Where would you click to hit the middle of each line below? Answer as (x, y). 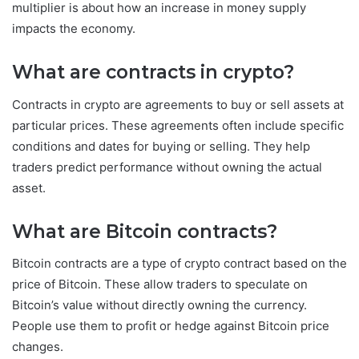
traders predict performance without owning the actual (167, 167)
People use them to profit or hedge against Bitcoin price (171, 326)
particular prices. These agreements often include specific (178, 125)
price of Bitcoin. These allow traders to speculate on (160, 284)
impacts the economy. (75, 29)
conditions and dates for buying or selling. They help (161, 146)
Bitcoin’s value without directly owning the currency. (159, 305)
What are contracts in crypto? (155, 73)
